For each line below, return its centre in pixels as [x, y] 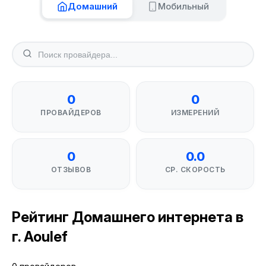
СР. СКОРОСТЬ [195, 170]
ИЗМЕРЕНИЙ [195, 113]
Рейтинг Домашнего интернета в [128, 217]
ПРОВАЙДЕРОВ [71, 113]
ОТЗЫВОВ [71, 170]
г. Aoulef [40, 237]
